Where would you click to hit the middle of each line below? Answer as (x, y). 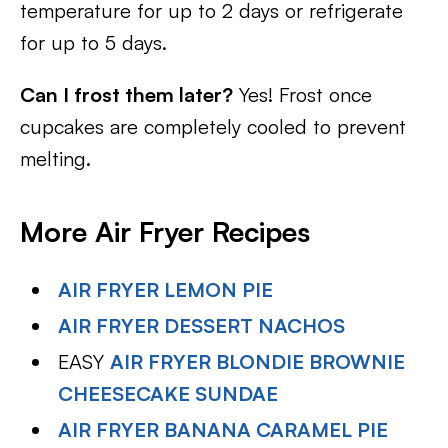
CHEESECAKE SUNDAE (168, 393)
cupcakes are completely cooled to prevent (213, 126)
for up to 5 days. (93, 42)
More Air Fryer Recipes (165, 231)
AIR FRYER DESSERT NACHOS (202, 325)
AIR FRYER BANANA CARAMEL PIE (223, 429)
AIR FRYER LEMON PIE (166, 289)
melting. (55, 158)
